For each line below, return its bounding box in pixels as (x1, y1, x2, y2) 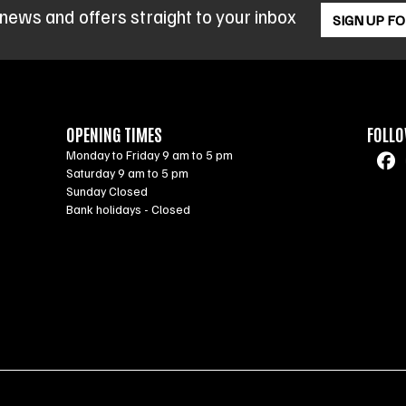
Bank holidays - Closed (66, 201, 191, 217)
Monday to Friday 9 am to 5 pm (66, 147, 234, 163)
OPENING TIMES (66, 122, 163, 146)
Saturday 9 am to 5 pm (66, 165, 189, 181)
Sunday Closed (66, 183, 149, 199)
